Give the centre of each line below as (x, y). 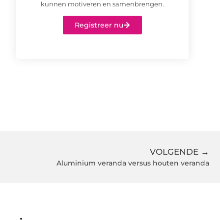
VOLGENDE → (179, 152)
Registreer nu (99, 25)
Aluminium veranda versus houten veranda (133, 163)
